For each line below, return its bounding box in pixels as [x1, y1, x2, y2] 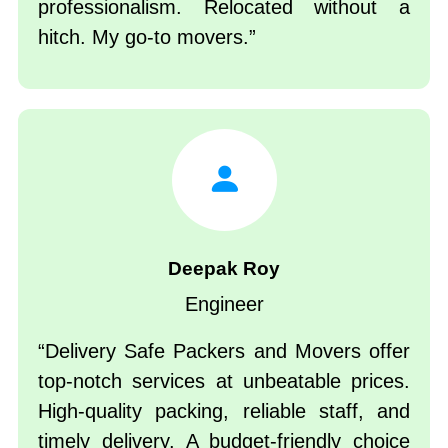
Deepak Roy [168, 258, 280, 280]
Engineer [184, 292, 264, 315]
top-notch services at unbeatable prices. [37, 369, 411, 392]
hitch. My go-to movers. [37, 25, 249, 48]
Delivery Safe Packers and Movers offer [44, 339, 411, 362]
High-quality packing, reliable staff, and [37, 399, 411, 422]
